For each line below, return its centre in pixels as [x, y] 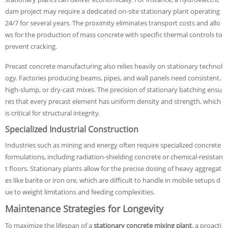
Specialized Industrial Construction [72, 129]
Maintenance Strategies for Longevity [84, 209]
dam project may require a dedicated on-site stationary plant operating [112, 11]
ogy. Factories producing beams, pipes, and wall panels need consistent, [113, 78]
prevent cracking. [31, 46]
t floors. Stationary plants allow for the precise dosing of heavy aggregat [113, 168]
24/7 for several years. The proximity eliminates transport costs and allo [113, 23]
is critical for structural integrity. [52, 113]
